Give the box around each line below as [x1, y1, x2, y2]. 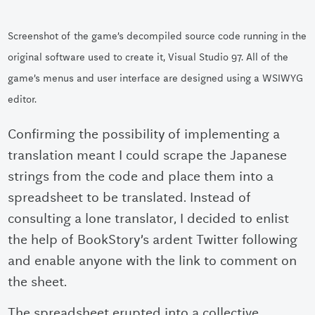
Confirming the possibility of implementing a [8, 126, 281, 143]
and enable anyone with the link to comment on [8, 252, 297, 269]
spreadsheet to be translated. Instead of [8, 189, 252, 206]
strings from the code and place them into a [8, 168, 274, 185]
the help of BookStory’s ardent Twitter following [8, 231, 298, 248]
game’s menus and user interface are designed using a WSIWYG [8, 71, 304, 84]
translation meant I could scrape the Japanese [8, 147, 288, 164]
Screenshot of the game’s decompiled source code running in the [8, 29, 307, 42]
